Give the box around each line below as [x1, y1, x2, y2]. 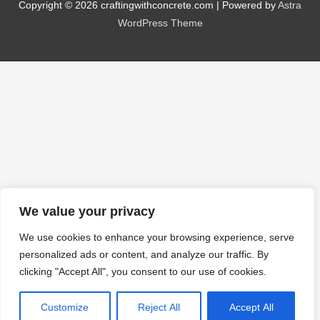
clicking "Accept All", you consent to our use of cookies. [19, 266, 266, 277]
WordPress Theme [117, 18, 203, 29]
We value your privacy [19, 204, 155, 219]
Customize [41, 301, 89, 313]
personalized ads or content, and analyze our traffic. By [19, 249, 269, 260]
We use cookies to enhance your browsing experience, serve [19, 231, 294, 243]
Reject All [138, 301, 180, 313]
